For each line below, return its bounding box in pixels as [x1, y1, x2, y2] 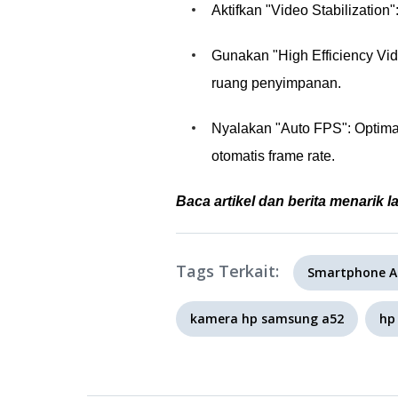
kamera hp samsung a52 [190, 310, 344, 327]
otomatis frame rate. [211, 148, 335, 163]
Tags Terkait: [176, 260, 279, 282]
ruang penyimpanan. [211, 76, 341, 91]
